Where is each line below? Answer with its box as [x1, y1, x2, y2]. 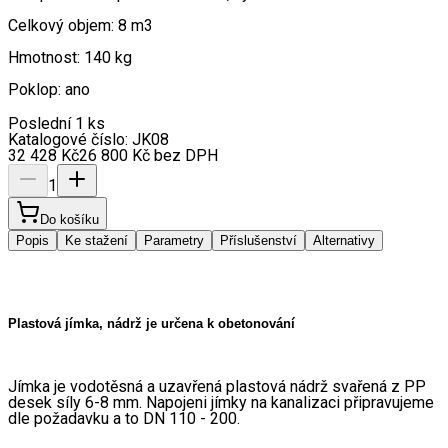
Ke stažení [65, 233, 128, 249]
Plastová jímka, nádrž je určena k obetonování [8, 316, 295, 332]
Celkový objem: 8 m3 [8, 16, 153, 36]
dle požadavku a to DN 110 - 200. [8, 409, 240, 429]
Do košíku [40, 212, 99, 228]
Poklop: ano [8, 80, 90, 100]
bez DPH [150, 146, 218, 166]
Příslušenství [220, 233, 297, 249]
